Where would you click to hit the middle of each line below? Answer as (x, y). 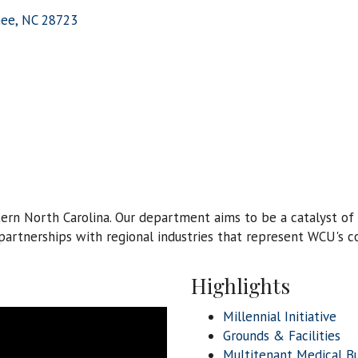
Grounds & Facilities (282, 336)
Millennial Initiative (280, 317)
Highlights (241, 286)
